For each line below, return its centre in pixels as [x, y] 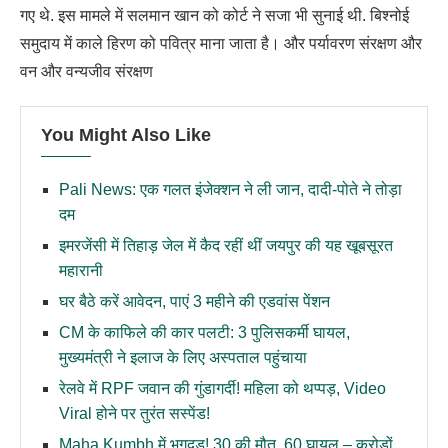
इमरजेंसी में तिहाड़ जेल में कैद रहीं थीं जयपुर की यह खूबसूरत [226, 245]
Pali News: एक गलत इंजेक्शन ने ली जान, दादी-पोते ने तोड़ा [230, 189]
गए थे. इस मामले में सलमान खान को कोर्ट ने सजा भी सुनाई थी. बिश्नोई [214, 15]
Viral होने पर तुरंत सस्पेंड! [134, 413]
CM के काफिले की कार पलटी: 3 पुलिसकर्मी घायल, [204, 332]
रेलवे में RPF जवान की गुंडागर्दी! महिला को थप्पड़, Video [222, 388]
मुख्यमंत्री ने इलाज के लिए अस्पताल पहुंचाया [183, 357]
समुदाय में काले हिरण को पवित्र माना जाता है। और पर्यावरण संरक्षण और [221, 43]
